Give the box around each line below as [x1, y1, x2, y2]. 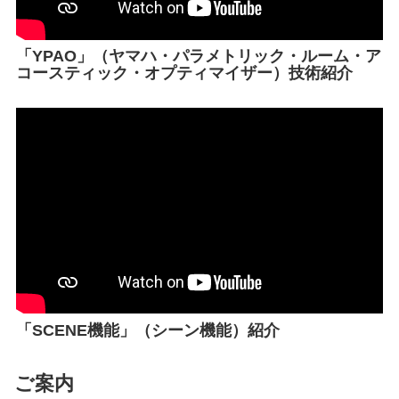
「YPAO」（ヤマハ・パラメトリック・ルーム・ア [16, 47, 381, 66]
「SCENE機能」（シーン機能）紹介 [16, 321, 280, 339]
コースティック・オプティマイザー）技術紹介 [16, 64, 353, 83]
